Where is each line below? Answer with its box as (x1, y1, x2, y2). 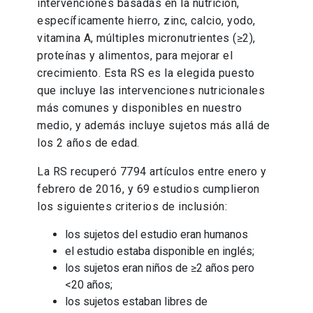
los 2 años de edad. (37, 136, 140, 150)
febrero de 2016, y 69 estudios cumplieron (37, 182, 260, 196)
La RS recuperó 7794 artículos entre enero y (37, 165, 267, 179)
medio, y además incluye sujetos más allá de (37, 119, 270, 133)
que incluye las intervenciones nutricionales (37, 84, 265, 98)
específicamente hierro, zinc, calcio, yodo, (37, 14, 256, 28)
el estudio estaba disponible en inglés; (65, 245, 255, 259)
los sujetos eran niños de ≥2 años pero (65, 261, 255, 275)
